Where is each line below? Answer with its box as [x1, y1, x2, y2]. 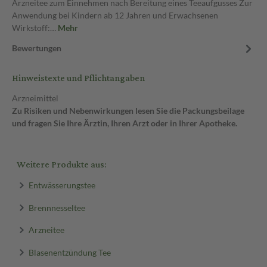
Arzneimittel [12, 93, 58, 103]
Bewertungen [12, 43, 61, 53]
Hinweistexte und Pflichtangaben [12, 70, 145, 87]
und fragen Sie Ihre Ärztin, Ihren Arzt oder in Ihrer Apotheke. [12, 118, 237, 128]
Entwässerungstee [28, 179, 95, 190]
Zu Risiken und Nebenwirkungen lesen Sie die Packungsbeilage [12, 105, 244, 116]
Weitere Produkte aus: [17, 156, 106, 173]
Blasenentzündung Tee [28, 247, 111, 257]
